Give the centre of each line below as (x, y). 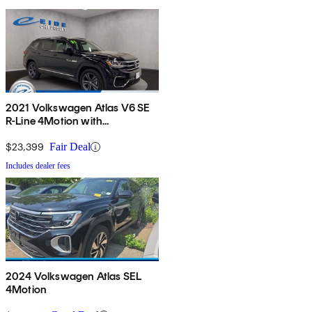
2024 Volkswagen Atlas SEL (73, 276)
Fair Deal (70, 147)
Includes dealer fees (38, 166)
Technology (34, 134)
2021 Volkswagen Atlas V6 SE (78, 108)
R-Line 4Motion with (54, 121)
